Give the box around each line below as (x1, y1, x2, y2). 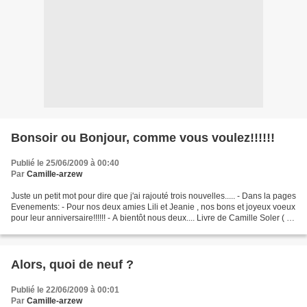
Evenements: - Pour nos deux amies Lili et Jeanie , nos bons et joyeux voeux (11, 202, 295, 212)
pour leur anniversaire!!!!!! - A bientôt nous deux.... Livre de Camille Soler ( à (11, 213, 291, 223)
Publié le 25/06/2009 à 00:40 (11, 158, 119, 168)
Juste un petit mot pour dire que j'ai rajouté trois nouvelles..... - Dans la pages (11, 191, 296, 201)
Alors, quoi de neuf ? (11, 258, 134, 271)
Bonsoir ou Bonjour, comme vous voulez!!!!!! (11, 131, 275, 145)
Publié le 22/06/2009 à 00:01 (11, 285, 119, 295)
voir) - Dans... (11, 224, 60, 234)
